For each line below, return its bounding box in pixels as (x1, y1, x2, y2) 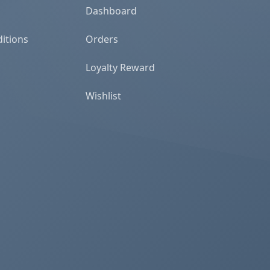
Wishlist (86, 89, 121, 102)
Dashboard (86, 4, 137, 17)
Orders (86, 33, 118, 46)
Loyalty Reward (86, 61, 155, 74)
